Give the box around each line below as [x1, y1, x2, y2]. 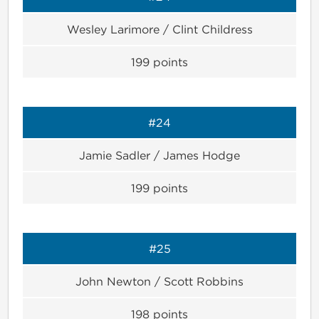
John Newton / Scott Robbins [75, 274, 244, 288]
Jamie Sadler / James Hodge [79, 148, 240, 162]
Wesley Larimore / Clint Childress [66, 22, 253, 36]
